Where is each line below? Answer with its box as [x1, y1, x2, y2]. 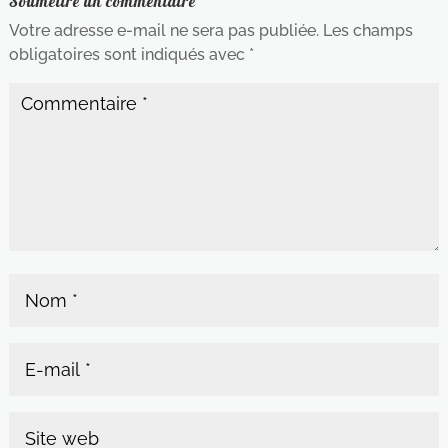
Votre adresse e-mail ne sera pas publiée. [8, 20, 319, 40]
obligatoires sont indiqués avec [8, 44, 249, 64]
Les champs [322, 20, 413, 40]
